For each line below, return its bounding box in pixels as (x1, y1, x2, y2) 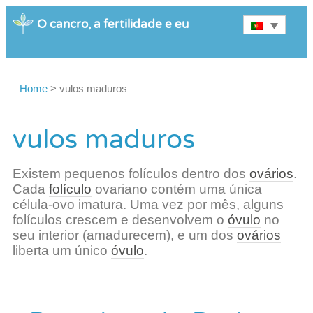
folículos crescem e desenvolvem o (13, 212, 228, 228)
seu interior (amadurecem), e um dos (13, 228, 237, 243)
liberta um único (13, 243, 111, 259)
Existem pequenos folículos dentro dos (13, 166, 249, 182)
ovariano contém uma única (92, 182, 262, 197)
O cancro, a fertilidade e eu (37, 17, 189, 32)
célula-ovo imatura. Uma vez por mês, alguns (13, 197, 284, 212)
